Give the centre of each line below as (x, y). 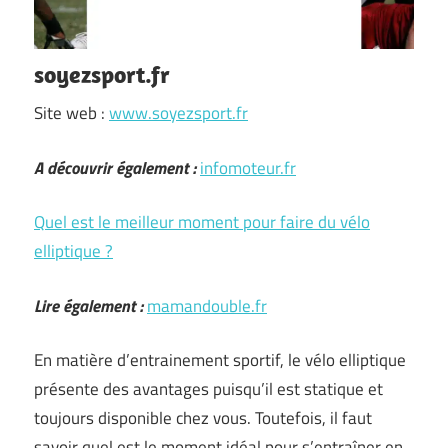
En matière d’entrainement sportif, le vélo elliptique (220, 360)
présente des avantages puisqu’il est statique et (208, 389)
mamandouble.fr (207, 305)
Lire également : (88, 305)
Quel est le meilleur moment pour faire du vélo (202, 222)
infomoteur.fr (248, 167)
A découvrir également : (115, 167)
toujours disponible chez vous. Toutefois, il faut (203, 418)
